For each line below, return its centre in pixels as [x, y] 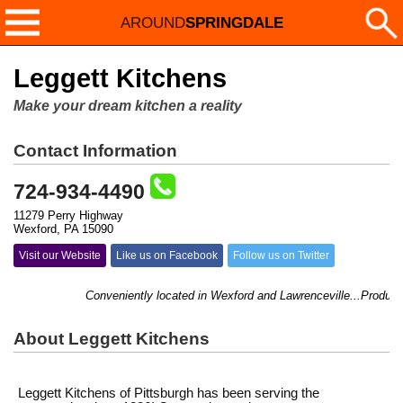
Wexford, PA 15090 [63, 229]
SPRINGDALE [234, 22]
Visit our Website [60, 255]
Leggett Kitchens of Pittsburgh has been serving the [169, 393]
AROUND [152, 22]
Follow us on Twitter [281, 255]
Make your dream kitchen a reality [128, 106]
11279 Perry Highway [68, 215]
